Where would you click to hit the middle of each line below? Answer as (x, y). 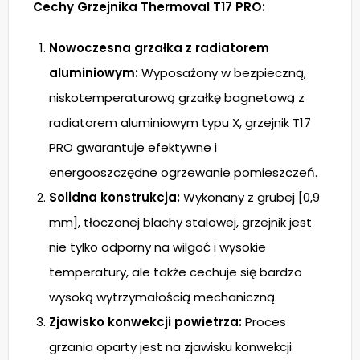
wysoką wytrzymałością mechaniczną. (163, 297)
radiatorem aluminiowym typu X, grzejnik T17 (180, 123)
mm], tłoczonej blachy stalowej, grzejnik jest (180, 222)
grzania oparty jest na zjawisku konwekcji (170, 347)
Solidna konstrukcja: (115, 197)
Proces (264, 322)
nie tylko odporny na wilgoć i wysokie (157, 247)
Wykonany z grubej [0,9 (250, 197)
